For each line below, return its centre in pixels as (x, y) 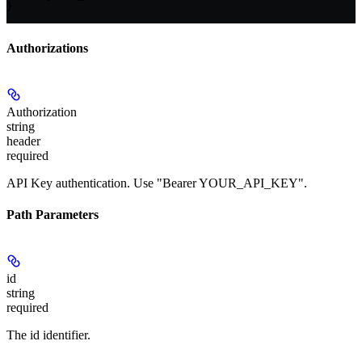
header (23, 141)
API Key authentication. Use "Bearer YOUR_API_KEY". (157, 183)
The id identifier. (48, 335)
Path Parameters (53, 215)
